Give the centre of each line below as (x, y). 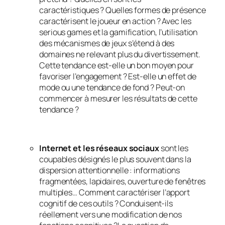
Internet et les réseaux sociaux (100, 148)
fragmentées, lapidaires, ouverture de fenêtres (123, 181)
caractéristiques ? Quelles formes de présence (123, 10)
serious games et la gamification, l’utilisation (119, 32)
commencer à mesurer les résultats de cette (118, 99)
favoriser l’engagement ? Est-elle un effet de (118, 77)
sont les (175, 148)
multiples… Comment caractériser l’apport (115, 192)
